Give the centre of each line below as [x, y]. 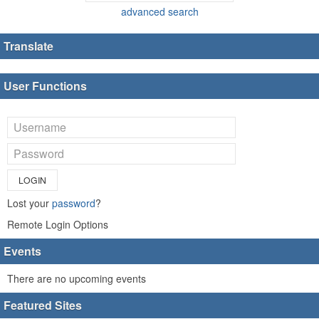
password [74, 203]
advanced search [159, 11]
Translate [28, 46]
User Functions [45, 85]
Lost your [30, 203]
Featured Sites [43, 305]
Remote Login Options [58, 225]
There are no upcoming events [77, 279]
